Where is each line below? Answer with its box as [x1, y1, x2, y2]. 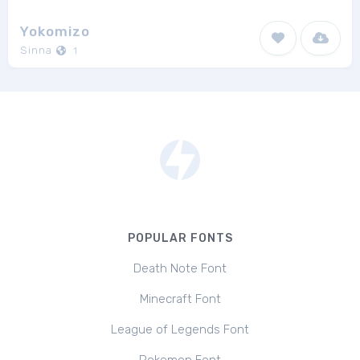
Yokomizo [20, 23, 90, 39]
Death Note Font [133, 261, 227, 276]
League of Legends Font [111, 322, 249, 337]
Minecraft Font [139, 292, 221, 306]
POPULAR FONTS [127, 231, 233, 245]
